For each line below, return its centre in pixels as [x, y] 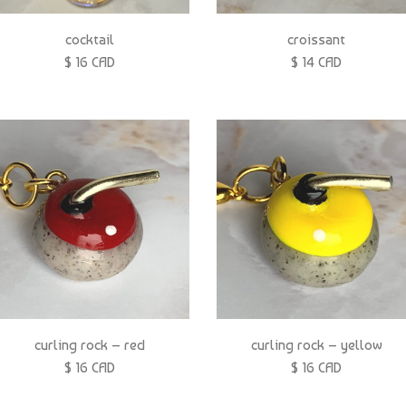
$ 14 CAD [316, 62]
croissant [316, 39]
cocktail [90, 39]
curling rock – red [90, 344]
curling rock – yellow [316, 344]
